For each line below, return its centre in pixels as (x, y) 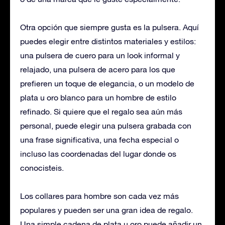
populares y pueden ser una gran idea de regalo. (106, 210)
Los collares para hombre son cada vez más (99, 196)
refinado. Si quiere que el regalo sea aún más (101, 111)
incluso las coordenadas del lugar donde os (98, 153)
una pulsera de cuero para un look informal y (100, 55)
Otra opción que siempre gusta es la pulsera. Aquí (109, 27)
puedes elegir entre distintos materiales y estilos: (108, 41)
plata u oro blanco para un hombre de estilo (98, 97)
